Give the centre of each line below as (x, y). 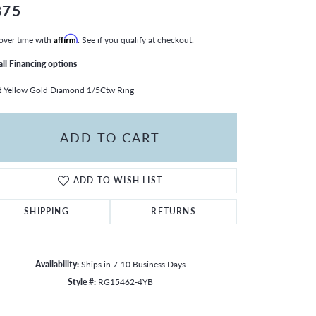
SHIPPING (47, 211)
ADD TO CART (110, 138)
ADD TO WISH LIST (118, 180)
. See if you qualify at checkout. (136, 39)
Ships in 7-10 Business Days (133, 263)
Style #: (81, 281)
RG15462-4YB (125, 281)
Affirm (66, 38)
